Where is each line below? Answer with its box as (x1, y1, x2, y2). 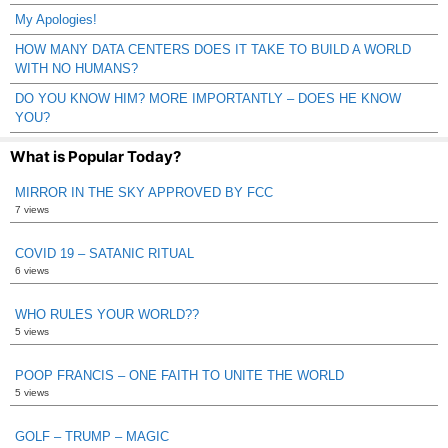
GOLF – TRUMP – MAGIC (15, 428, 169, 444)
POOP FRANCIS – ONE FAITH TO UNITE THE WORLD (15, 367, 344, 383)
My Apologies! (15, 11, 97, 27)
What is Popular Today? (10, 146, 181, 166)
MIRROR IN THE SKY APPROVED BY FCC (15, 184, 273, 200)
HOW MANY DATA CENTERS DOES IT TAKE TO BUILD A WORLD (15, 41, 411, 57)
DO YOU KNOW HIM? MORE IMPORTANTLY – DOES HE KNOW (15, 90, 401, 106)
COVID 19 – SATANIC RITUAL (15, 245, 194, 261)
